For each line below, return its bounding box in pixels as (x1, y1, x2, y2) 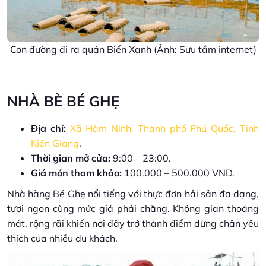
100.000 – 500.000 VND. (122, 166, 235, 179)
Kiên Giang (31, 137, 79, 149)
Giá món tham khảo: (31, 166, 122, 179)
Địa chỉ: (31, 122, 66, 134)
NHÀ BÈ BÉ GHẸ (7, 91, 119, 110)
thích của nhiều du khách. (7, 232, 118, 244)
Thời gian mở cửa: (31, 151, 110, 164)
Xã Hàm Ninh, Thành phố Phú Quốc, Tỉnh (69, 122, 259, 134)
